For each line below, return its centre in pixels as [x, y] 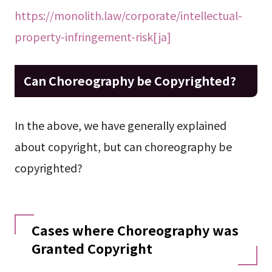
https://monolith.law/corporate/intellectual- [128, 15]
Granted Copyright [92, 248]
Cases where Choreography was [135, 230]
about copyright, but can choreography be [123, 147]
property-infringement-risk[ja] [93, 36]
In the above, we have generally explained [120, 125]
